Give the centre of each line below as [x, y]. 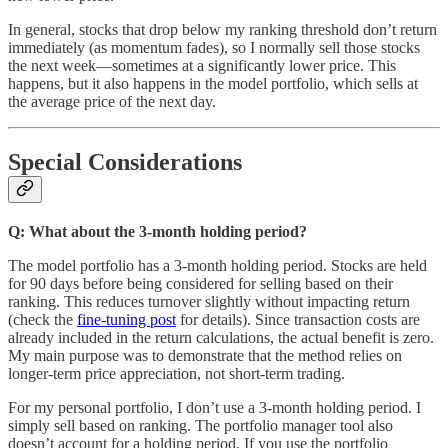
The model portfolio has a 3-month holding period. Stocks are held [217, 265]
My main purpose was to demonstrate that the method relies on [205, 355]
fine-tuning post [126, 319]
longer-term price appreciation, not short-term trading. [176, 373]
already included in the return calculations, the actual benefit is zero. [221, 337]
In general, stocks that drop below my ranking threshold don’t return [222, 29]
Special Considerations [125, 161]
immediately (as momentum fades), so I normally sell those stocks [214, 47]
